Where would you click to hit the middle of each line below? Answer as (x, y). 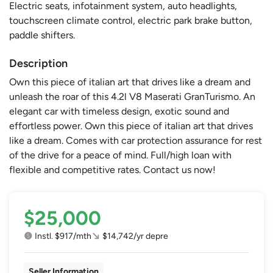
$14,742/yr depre (135, 236)
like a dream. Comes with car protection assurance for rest (136, 140)
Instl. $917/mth (63, 236)
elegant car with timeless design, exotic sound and (119, 111)
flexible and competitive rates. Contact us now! (112, 169)
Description (38, 63)
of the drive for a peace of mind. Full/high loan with (120, 155)
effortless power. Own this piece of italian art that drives (131, 126)
